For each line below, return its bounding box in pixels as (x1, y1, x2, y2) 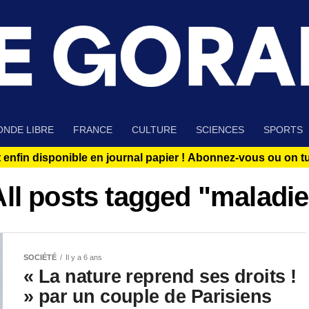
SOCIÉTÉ (23, 253, 57, 262)
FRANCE (73, 124, 112, 136)
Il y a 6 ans (66, 253, 102, 262)
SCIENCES (196, 124, 244, 136)
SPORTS (263, 124, 303, 136)
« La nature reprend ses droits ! (23, 266, 297, 288)
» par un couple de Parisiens (23, 286, 272, 308)
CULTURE (132, 124, 177, 136)
